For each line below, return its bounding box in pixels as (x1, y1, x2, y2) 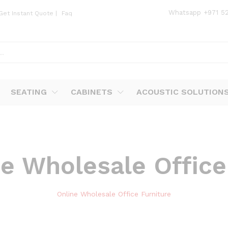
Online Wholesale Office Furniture (57, 190, 171, 198)
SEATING (11, 87, 47, 97)
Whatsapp (168, 9, 204, 16)
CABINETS (71, 87, 112, 97)
